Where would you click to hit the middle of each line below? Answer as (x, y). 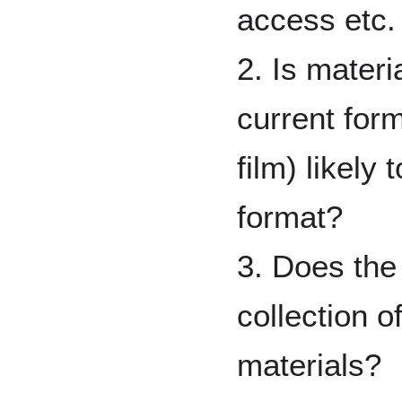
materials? (309, 365)
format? (290, 217)
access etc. (316, 19)
